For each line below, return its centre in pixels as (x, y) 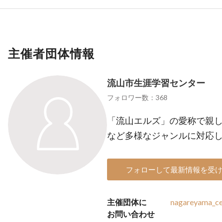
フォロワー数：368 (137, 97)
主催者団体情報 (51, 53)
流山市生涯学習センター (156, 83)
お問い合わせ (131, 214)
